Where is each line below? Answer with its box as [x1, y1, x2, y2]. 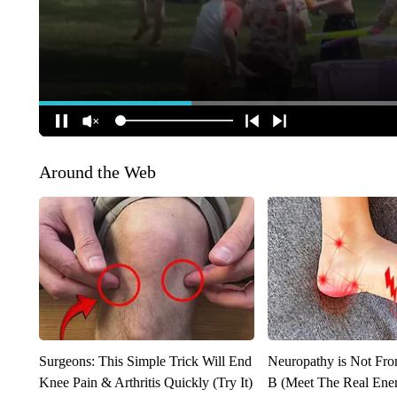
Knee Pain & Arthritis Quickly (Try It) [38, 374, 253, 390]
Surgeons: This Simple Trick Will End [38, 353, 252, 369]
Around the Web [38, 161, 156, 182]
